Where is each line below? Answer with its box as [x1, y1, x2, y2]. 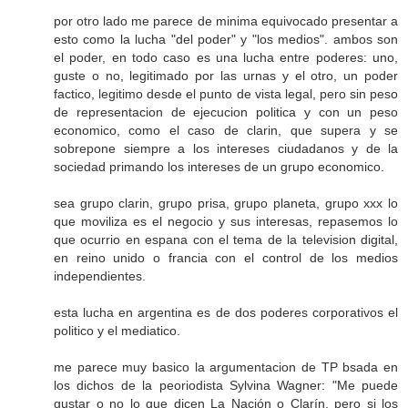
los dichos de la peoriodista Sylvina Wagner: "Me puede [54, 378, 398, 393]
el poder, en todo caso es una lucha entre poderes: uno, [54, 50, 398, 66]
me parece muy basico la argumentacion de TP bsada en [54, 360, 398, 375]
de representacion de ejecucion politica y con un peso [54, 105, 398, 120]
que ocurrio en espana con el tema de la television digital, [54, 232, 398, 248]
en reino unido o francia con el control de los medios [54, 250, 398, 266]
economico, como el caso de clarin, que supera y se [54, 123, 398, 138]
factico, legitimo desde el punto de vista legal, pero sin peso [54, 87, 398, 102]
